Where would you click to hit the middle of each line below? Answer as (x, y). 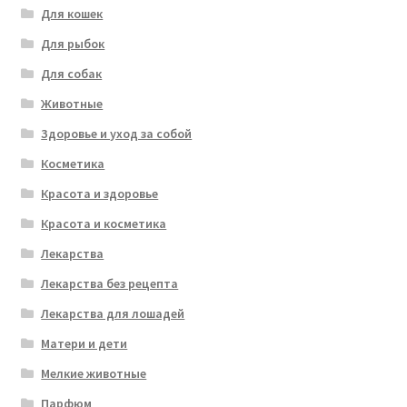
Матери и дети (84, 344)
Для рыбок (73, 44)
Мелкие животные (94, 374)
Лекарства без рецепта (110, 284)
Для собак (72, 74)
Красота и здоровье (100, 194)
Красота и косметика (104, 224)
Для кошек (72, 14)
